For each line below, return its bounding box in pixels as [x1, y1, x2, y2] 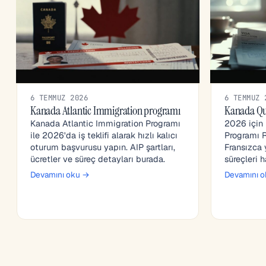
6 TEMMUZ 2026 [30, 93, 88, 103]
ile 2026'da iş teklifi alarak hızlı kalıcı [30, 130, 178, 141]
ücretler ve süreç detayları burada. [30, 154, 165, 165]
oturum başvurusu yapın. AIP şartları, [30, 142, 175, 153]
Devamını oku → [30, 169, 90, 180]
